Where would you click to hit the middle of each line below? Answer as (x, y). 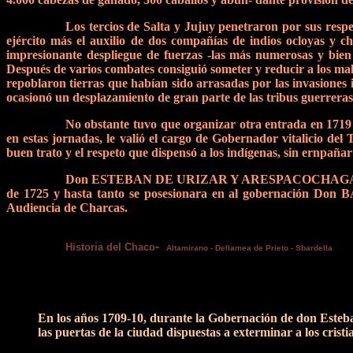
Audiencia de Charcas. (67, 208)
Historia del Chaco (110, 247)
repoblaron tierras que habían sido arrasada (126, 83)
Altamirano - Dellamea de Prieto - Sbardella (249, 248)
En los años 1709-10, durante (117, 318)
